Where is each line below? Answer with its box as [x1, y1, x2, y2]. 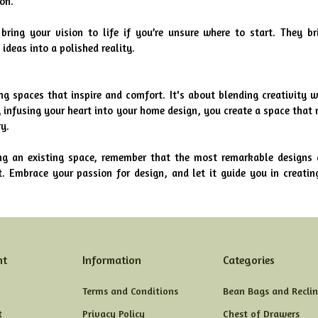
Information [82, 252, 141, 267]
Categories [223, 252, 275, 267]
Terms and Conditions [82, 284, 178, 297]
